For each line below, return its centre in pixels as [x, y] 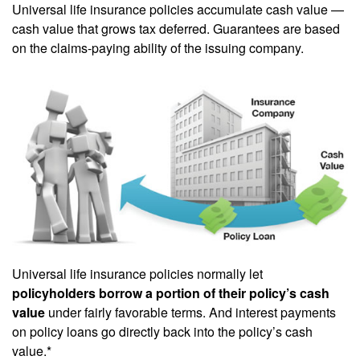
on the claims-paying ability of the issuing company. [158, 48]
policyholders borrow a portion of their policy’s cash [171, 293]
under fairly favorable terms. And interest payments [190, 313]
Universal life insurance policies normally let [137, 274]
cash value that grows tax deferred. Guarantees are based [176, 29]
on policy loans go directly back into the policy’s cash [162, 332]
